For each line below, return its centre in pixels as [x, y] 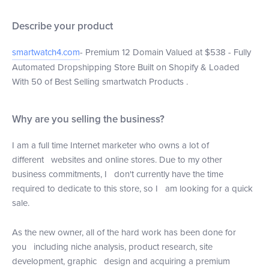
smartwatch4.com [46, 52]
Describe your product [62, 26]
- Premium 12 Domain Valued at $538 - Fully [165, 52]
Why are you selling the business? [88, 119]
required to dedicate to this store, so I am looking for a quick [132, 188]
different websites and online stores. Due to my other [117, 159]
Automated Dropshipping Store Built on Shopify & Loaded [126, 67]
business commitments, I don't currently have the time [118, 174]
